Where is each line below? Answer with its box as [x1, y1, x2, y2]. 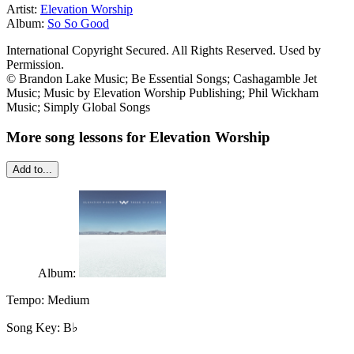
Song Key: [6, 320, 63, 334]
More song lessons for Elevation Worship [6, 129, 270, 146]
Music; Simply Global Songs [6, 100, 150, 114]
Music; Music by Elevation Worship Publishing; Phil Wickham [6, 85, 318, 100]
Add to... [13, 163, 52, 175]
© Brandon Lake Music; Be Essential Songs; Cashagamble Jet [6, 71, 317, 85]
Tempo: [6, 292, 47, 307]
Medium [47, 292, 89, 307]
